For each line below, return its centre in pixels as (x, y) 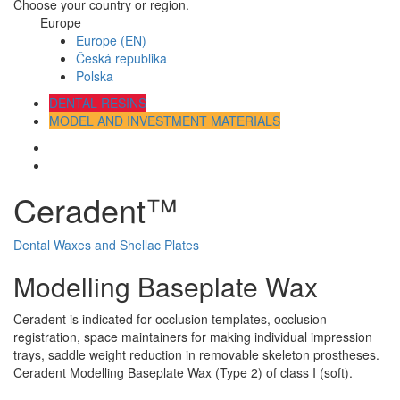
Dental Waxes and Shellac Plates (106, 245)
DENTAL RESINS (98, 103)
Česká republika (121, 58)
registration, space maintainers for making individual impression (193, 337)
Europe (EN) (111, 41)
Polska (95, 76)
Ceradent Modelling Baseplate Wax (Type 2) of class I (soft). (183, 373)
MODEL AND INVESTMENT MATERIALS (165, 121)
